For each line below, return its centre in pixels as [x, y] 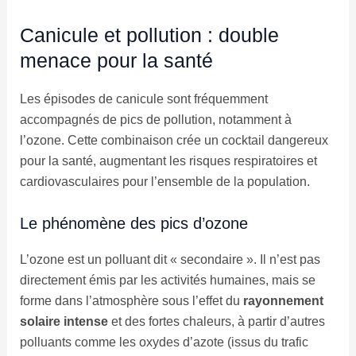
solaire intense [64, 321]
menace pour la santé [116, 61]
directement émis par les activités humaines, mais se [167, 280]
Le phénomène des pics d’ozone [133, 223]
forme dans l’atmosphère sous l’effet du [131, 300]
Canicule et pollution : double [149, 35]
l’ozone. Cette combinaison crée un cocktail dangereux [174, 141]
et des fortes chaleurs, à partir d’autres [216, 321]
